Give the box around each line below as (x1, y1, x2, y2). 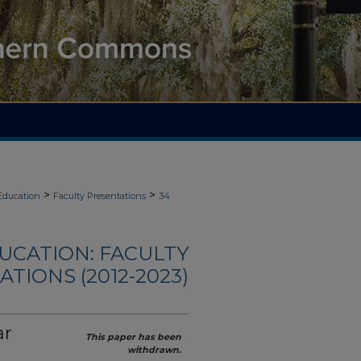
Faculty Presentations (53, 190, 146, 201)
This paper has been (85, 331, 181, 343)
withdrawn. (127, 344, 181, 356)
